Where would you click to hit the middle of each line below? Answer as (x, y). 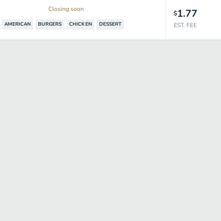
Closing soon (66, 9)
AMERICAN (18, 24)
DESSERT (110, 24)
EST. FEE (185, 25)
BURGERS (50, 24)
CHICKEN (80, 24)
